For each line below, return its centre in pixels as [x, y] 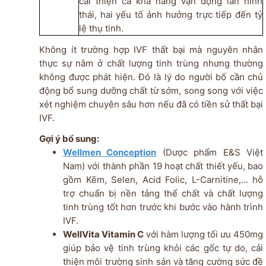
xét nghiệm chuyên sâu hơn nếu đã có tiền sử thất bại [151, 104]
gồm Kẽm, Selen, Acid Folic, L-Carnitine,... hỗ [163, 180]
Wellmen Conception [110, 153]
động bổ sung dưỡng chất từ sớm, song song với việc [151, 91]
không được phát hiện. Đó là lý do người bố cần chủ [151, 77]
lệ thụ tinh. [101, 28]
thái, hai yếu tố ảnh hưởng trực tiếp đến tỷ [170, 15]
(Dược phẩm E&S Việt [210, 153]
